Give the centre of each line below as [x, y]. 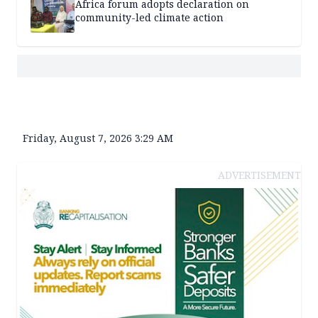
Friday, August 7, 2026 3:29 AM [98, 138]
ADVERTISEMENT [259, 175]
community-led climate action [149, 18]
